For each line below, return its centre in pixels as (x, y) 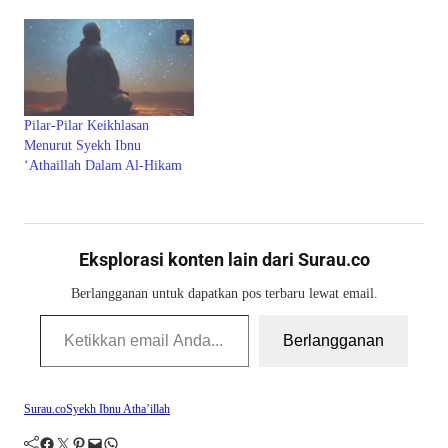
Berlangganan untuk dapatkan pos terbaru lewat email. (224, 292)
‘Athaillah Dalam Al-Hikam (103, 165)
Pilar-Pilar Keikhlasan (86, 125)
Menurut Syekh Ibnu (82, 145)
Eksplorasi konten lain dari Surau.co (224, 259)
